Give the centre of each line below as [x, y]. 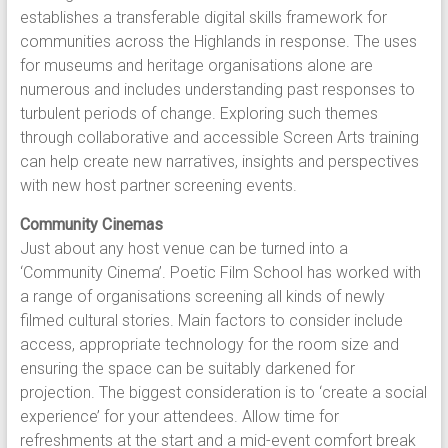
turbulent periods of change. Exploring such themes [198, 113]
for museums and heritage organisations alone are [196, 65]
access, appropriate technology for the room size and [209, 344]
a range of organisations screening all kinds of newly [202, 296]
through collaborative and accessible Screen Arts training [219, 137]
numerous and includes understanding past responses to [217, 89]
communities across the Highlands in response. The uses [218, 41]
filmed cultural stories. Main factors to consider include [211, 320]
